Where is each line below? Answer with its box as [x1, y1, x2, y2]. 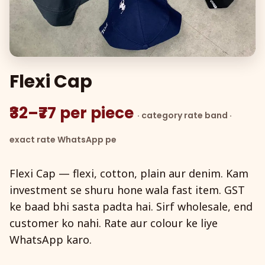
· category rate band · [137, 109, 232, 121]
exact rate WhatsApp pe [9, 133, 117, 146]
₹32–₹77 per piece [9, 102, 137, 124]
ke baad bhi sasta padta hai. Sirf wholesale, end [9, 199, 253, 214]
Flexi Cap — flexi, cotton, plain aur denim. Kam [9, 166, 248, 180]
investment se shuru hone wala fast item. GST [9, 182, 245, 197]
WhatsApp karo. [9, 232, 92, 247]
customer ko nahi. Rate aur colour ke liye [9, 215, 218, 230]
